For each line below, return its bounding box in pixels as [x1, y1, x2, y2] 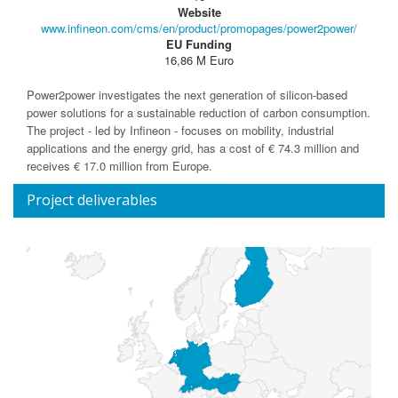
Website [177, 4, 221, 20]
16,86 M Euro [164, 52, 234, 68]
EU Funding [166, 36, 232, 52]
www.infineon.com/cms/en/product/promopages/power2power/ [41, 20, 357, 36]
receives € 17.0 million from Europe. [27, 157, 212, 174]
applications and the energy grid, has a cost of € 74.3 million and [27, 139, 359, 156]
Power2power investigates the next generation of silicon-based [27, 86, 347, 103]
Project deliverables [27, 190, 157, 210]
